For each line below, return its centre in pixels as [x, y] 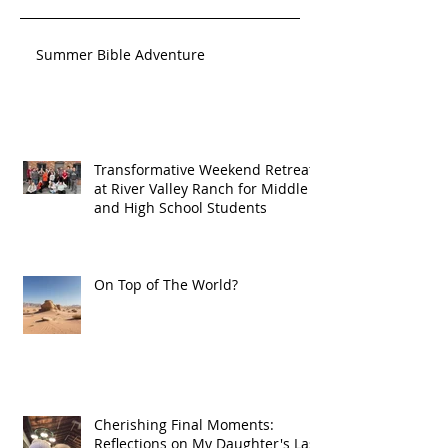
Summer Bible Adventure [120, 55]
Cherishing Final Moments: [184, 425]
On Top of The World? [166, 285]
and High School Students [180, 208]
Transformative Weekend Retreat [204, 170]
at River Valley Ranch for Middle [201, 189]
